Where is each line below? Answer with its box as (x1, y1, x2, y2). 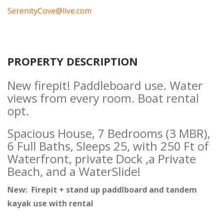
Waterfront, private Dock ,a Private (7, 151, 196, 167)
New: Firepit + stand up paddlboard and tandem (7, 184, 197, 196)
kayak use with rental (7, 198, 93, 209)
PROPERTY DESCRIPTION (7, 54, 138, 69)
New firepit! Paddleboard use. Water (7, 77, 203, 94)
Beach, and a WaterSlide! (7, 163, 141, 180)
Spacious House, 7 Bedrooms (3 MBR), (7, 125, 210, 142)
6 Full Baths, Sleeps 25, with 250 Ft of (7, 138, 209, 154)
